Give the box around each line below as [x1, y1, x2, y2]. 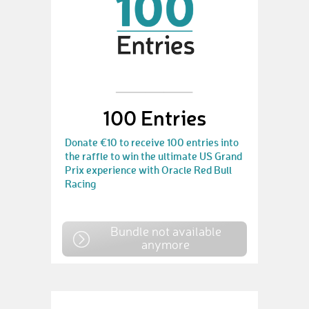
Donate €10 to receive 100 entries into [65, 135, 239, 149]
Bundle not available [110, 223, 221, 239]
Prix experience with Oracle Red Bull [65, 163, 232, 177]
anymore [141, 237, 190, 252]
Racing [65, 177, 96, 190]
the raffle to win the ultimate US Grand [65, 149, 242, 163]
